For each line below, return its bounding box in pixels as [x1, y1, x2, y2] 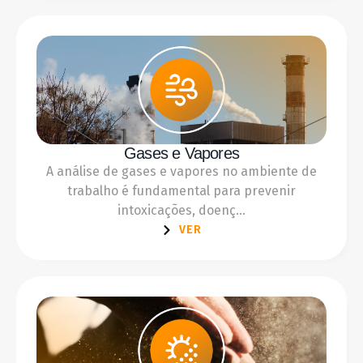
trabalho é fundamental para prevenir [67, 182, 296, 199]
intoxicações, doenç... [117, 202, 246, 218]
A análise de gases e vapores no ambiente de [46, 163, 317, 179]
